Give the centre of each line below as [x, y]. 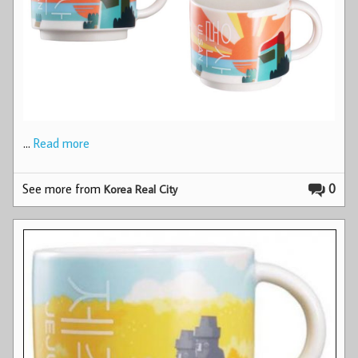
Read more [62, 143]
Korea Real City [141, 189]
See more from [64, 188]
